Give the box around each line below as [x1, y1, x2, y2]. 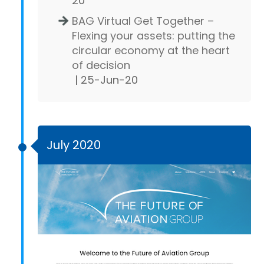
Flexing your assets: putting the [72, 28, 235, 43]
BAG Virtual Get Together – [72, 13, 214, 28]
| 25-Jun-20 [72, 72, 138, 87]
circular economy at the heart [72, 42, 230, 58]
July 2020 [47, 136, 101, 153]
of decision [72, 57, 130, 72]
